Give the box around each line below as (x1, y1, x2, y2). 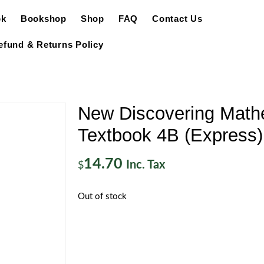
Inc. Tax (126, 159, 165, 171)
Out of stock (78, 192, 127, 201)
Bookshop (20, 14, 67, 24)
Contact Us (152, 14, 203, 24)
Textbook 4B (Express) (78, 125, 263, 146)
